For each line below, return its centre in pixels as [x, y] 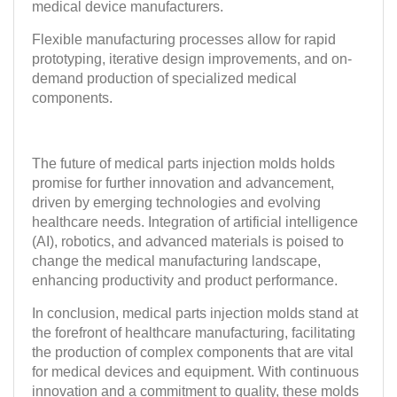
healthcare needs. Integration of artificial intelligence [195, 222]
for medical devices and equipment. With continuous [195, 372]
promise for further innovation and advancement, [183, 183]
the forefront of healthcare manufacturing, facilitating [194, 333]
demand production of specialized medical [164, 78]
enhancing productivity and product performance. [185, 280]
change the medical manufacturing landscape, [176, 261]
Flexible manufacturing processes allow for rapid [184, 39]
